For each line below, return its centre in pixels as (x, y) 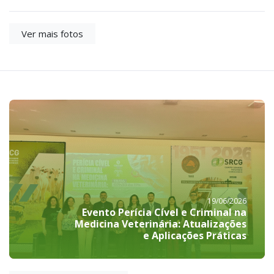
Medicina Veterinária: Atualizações (161, 224)
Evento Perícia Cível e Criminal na (164, 213)
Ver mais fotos (52, 33)
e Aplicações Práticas (195, 236)
